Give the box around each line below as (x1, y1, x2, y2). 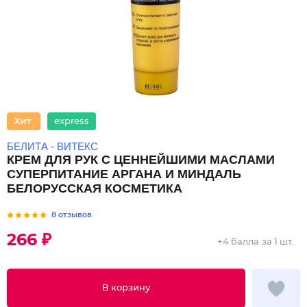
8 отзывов (51, 210, 92, 219)
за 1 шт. (262, 238, 293, 247)
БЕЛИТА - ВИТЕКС (7, 140, 98, 152)
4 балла (223, 238, 259, 247)
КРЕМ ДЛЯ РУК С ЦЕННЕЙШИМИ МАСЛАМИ (7, 153, 275, 167)
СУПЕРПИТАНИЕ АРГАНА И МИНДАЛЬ (7, 167, 241, 181)
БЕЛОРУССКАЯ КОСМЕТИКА (7, 182, 182, 195)
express (54, 116, 89, 126)
